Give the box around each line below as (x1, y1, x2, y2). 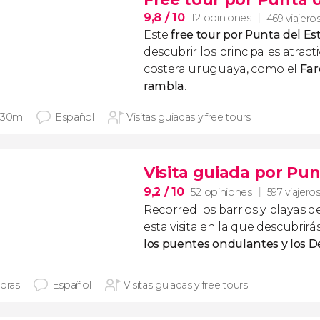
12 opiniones (191, 11, 251, 24)
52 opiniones (191, 185, 252, 199)
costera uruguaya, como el (144, 62, 300, 76)
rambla (144, 79, 185, 93)
